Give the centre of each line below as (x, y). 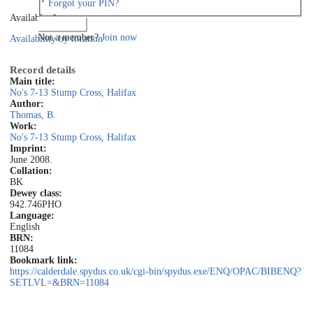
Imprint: (28, 149)
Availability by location (56, 39)
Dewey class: (36, 194)
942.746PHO (36, 205)
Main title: (32, 82)
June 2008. (31, 160)
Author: (27, 104)
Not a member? (70, 37)
